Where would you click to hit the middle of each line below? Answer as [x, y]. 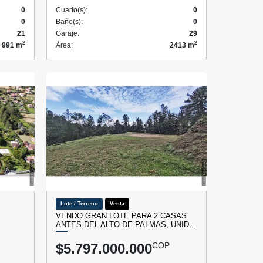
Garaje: [68, 33]
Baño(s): [69, 21]
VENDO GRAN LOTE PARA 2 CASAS [121, 215]
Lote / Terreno [79, 203]
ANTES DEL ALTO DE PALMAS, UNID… [126, 224]
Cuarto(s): [72, 10]
